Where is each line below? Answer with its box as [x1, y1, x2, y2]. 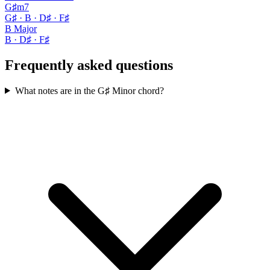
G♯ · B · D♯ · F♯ [5, 12, 69, 23]
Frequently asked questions [5, 57, 173, 73]
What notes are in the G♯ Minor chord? [14, 85, 164, 96]
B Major [5, 23, 37, 34]
